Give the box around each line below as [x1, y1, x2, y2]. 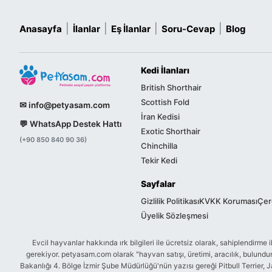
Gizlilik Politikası [141, 195, 199, 206]
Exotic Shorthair [141, 126, 200, 136]
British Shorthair [141, 82, 202, 92]
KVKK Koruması [199, 195, 257, 206]
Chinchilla [141, 140, 177, 151]
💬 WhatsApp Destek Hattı [19, 119, 122, 129]
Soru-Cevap [161, 22, 215, 35]
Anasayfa [19, 22, 62, 35]
